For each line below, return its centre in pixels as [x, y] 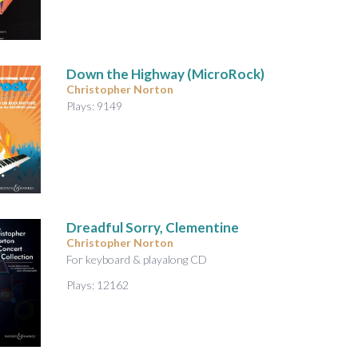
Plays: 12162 [97, 284]
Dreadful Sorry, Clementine [153, 227]
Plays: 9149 [94, 105]
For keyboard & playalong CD [137, 259]
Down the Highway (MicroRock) [165, 74]
